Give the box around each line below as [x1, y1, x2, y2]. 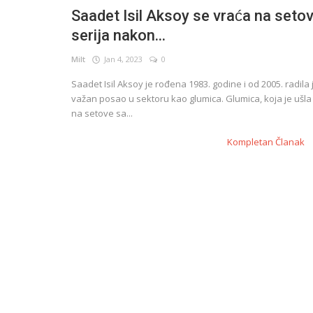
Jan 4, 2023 [100, 53, 143, 64]
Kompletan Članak [227, 135, 307, 148]
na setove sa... [71, 106, 133, 119]
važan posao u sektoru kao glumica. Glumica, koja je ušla [71, 92, 312, 105]
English [14, 40, 48, 53]
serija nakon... [71, 26, 166, 44]
